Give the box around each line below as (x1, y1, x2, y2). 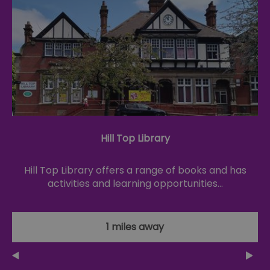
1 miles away (106, 219, 164, 234)
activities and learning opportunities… (47, 176, 223, 190)
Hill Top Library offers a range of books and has (24, 163, 246, 177)
